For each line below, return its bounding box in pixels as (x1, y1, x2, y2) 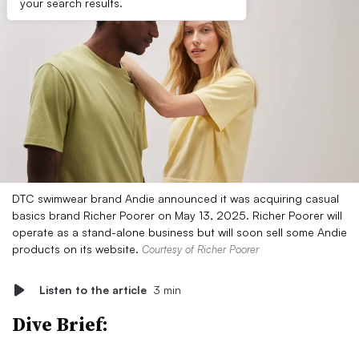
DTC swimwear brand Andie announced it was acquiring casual (12, 192, 339, 205)
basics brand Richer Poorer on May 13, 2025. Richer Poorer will (12, 208, 342, 222)
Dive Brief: (12, 311, 108, 337)
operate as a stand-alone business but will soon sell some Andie (12, 225, 347, 239)
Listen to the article (39, 283, 147, 296)
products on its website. (12, 242, 142, 256)
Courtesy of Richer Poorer (142, 243, 259, 256)
